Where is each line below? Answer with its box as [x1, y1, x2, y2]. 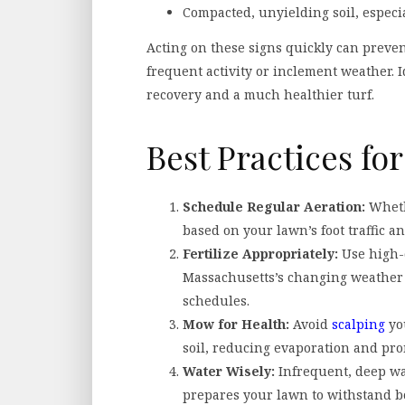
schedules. [183, 291, 250, 309]
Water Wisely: [183, 362, 275, 380]
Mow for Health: [183, 315, 289, 333]
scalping [332, 315, 385, 333]
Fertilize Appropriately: [183, 244, 338, 262]
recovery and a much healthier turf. [146, 86, 374, 104]
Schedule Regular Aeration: [183, 197, 365, 215]
